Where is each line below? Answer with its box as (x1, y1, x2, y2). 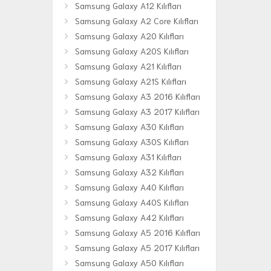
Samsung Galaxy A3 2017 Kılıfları (75, 106, 200, 117)
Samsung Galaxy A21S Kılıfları (75, 76, 186, 87)
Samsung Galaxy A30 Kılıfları (75, 121, 184, 132)
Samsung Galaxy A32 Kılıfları (75, 166, 184, 178)
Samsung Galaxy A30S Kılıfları (75, 136, 189, 148)
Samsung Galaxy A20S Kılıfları (75, 45, 189, 57)
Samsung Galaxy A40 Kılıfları (75, 181, 184, 193)
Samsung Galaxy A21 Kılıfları (75, 60, 181, 72)
